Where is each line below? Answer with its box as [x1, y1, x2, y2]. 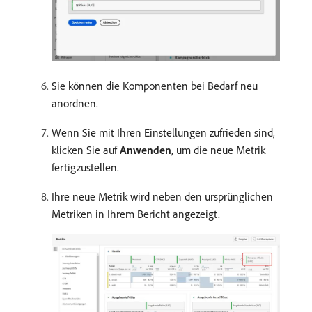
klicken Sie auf [52, 143, 120, 157]
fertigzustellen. [52, 160, 119, 174]
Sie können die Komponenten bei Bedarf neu [52, 79, 258, 93]
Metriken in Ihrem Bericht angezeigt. [52, 207, 220, 221]
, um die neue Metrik [171, 143, 265, 157]
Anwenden [120, 143, 171, 157]
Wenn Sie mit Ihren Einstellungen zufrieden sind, [52, 125, 275, 139]
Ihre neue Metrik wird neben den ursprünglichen [52, 189, 273, 203]
